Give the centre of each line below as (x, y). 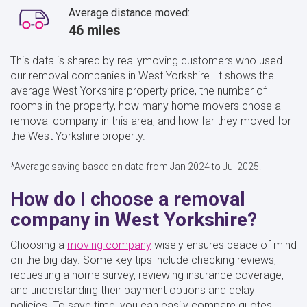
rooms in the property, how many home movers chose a (146, 106)
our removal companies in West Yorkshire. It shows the (142, 75)
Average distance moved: (129, 12)
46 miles (95, 30)
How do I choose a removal (128, 199)
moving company (109, 245)
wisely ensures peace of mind (224, 245)
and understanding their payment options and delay (133, 290)
